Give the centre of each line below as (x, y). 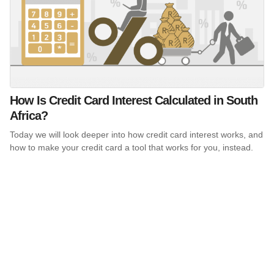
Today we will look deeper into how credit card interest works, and (136, 134)
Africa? (29, 115)
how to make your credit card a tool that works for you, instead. (133, 147)
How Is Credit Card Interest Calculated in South (134, 100)
